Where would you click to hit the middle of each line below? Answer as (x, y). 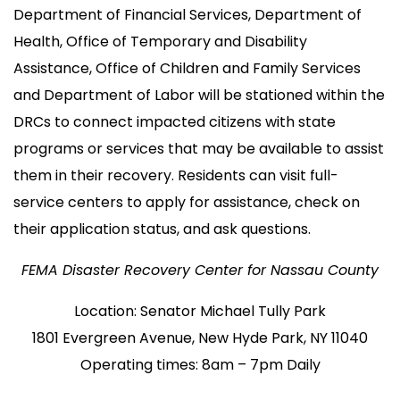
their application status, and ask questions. (162, 229)
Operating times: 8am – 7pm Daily (200, 364)
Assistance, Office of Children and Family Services (187, 68)
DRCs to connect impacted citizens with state (175, 121)
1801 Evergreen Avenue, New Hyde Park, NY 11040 (200, 337)
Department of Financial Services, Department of (187, 14)
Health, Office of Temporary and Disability (160, 41)
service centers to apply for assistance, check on (187, 202)
